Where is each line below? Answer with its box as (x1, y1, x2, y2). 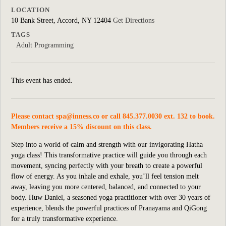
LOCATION (11, 6, 50, 14)
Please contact (11, 112, 56, 120)
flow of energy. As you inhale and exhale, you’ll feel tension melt (11, 173, 199, 180)
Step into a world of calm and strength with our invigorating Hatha (11, 141, 203, 148)
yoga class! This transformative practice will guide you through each (11, 151, 207, 159)
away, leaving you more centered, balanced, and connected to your (11, 183, 201, 191)
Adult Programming (16, 41, 74, 49)
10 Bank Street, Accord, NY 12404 (11, 17, 113, 24)
